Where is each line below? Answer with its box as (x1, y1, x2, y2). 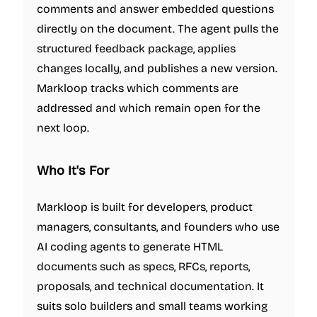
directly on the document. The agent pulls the (37, 22, 279, 35)
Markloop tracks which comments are (37, 81, 238, 95)
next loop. (37, 121, 89, 134)
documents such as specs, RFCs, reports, (37, 260, 250, 273)
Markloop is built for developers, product (37, 200, 253, 214)
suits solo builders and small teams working (37, 299, 267, 313)
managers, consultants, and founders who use (37, 220, 279, 234)
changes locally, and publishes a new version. (37, 62, 277, 75)
